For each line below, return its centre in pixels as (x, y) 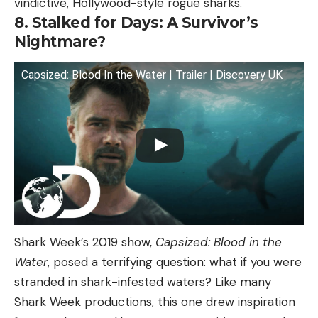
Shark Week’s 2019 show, (85, 242)
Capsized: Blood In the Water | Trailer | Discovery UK (152, 75)
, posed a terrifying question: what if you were (175, 262)
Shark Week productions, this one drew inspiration (155, 301)
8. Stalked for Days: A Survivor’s (136, 22)
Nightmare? (60, 41)
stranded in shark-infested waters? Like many (143, 281)
